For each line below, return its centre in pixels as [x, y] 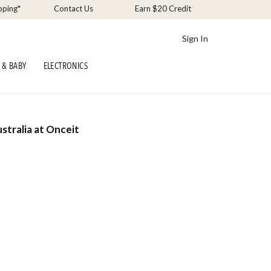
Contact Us [74, 9]
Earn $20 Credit [163, 9]
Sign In [195, 38]
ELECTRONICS [66, 66]
